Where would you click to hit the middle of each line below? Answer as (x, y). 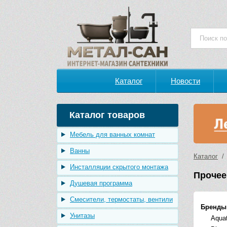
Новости (185, 81)
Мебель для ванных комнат (112, 135)
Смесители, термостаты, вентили (121, 199)
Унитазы (82, 216)
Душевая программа (101, 183)
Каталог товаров (107, 115)
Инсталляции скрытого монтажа (119, 167)
